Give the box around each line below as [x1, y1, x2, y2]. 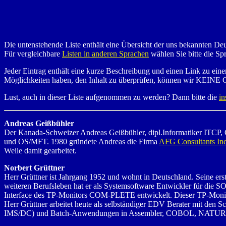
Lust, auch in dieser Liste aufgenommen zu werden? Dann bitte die [4, 92, 219, 101]
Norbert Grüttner [4, 163, 65, 172]
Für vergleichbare [4, 49, 62, 58]
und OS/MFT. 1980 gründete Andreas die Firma [4, 137, 159, 146]
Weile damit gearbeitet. [4, 146, 77, 155]
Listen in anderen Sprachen [62, 49, 149, 58]
